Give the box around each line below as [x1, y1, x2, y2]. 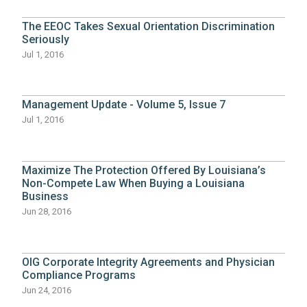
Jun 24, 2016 [22, 284, 72, 295]
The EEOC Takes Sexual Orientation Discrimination [22, 19, 275, 33]
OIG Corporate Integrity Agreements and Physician [22, 255, 275, 269]
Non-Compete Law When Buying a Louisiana [22, 177, 245, 191]
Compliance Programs [22, 268, 136, 282]
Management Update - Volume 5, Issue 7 [22, 98, 226, 112]
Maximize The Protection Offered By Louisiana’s [22, 164, 267, 177]
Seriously [22, 32, 70, 46]
